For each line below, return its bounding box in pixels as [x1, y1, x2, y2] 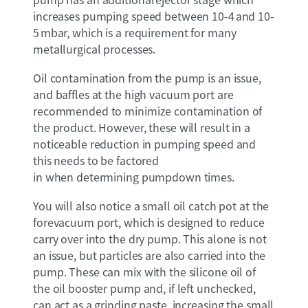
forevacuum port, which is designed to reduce [33, 213, 265, 230]
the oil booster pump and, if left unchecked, [33, 279, 256, 296]
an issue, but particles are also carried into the [33, 246, 266, 263]
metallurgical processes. [33, 40, 156, 57]
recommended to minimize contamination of [33, 102, 263, 119]
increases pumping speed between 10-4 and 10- [33, 7, 274, 24]
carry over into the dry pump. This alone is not [33, 230, 267, 247]
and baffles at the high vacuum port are [33, 85, 234, 102]
